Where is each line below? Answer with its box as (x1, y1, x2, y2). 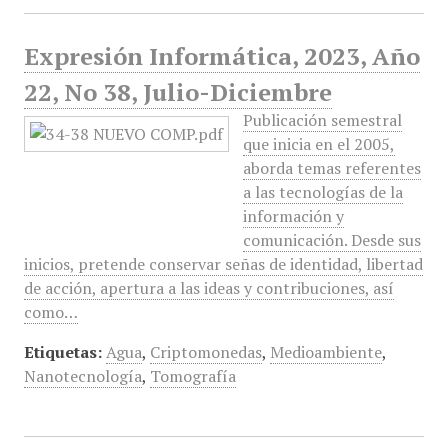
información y (242, 205, 344, 227)
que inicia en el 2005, (242, 133, 395, 155)
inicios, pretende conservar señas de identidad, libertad (23, 253, 423, 275)
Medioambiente (269, 341, 382, 363)
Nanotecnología (23, 365, 142, 387)
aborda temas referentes (242, 157, 421, 179)
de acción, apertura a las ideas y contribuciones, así (23, 277, 394, 299)
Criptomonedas (149, 341, 262, 363)
